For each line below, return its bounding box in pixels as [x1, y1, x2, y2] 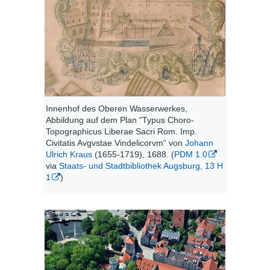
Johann [184, 138, 213, 148]
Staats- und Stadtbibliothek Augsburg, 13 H [58, 161, 223, 171]
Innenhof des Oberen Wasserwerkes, [45, 104, 187, 114]
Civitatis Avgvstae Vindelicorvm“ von [45, 138, 185, 148]
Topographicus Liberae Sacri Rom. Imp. [45, 127, 197, 137]
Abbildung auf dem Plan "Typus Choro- [45, 115, 194, 125]
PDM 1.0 [174, 149, 207, 160]
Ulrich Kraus [45, 149, 92, 160]
